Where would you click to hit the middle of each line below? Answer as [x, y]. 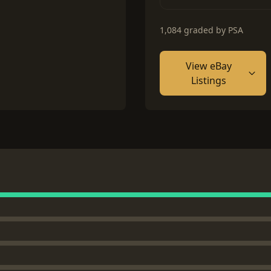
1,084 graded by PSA [201, 30]
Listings [208, 80]
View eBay [208, 66]
